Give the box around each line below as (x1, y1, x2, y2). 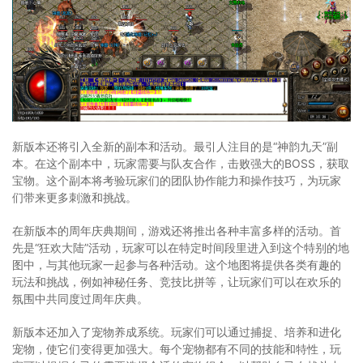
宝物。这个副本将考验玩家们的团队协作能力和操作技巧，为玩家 (12, 173, 341, 187)
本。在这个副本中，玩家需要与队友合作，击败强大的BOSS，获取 (12, 156, 349, 170)
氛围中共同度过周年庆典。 (12, 291, 148, 305)
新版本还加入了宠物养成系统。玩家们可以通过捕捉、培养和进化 (12, 324, 341, 339)
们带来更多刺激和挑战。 (12, 190, 137, 204)
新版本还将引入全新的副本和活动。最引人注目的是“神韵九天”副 (12, 139, 338, 153)
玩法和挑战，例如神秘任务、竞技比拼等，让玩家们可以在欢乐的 (12, 274, 341, 288)
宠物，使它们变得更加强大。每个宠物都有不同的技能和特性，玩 (12, 341, 341, 356)
